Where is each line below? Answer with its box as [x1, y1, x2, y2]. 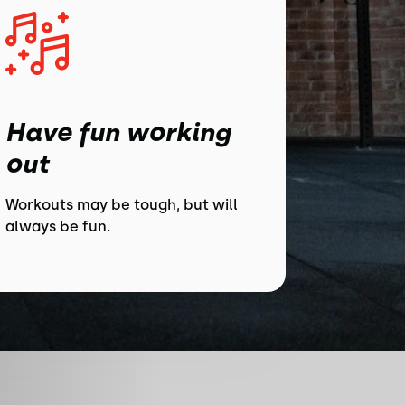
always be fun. [5, 218, 110, 235]
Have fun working [5, 117, 231, 147]
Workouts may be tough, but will [5, 196, 238, 213]
